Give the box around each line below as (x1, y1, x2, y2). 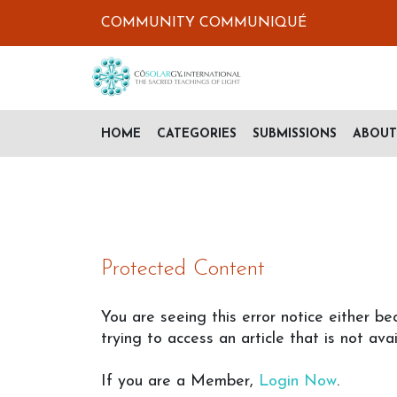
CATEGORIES (157, 127, 237, 141)
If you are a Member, (101, 373, 259, 390)
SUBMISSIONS (253, 127, 337, 141)
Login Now (259, 373, 337, 390)
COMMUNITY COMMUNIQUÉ (101, 16, 307, 30)
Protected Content (101, 258, 265, 280)
